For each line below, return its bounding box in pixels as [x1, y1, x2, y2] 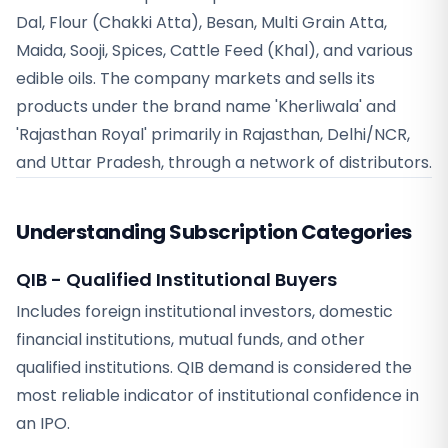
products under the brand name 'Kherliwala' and [16, 95, 396, 118]
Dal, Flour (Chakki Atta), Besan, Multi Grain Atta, [16, 11, 387, 34]
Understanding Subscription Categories [16, 218, 412, 246]
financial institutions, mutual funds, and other [16, 328, 365, 351]
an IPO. [16, 412, 70, 435]
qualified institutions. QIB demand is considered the [16, 356, 412, 379]
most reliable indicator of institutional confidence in [16, 384, 419, 407]
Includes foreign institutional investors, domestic [16, 300, 393, 323]
